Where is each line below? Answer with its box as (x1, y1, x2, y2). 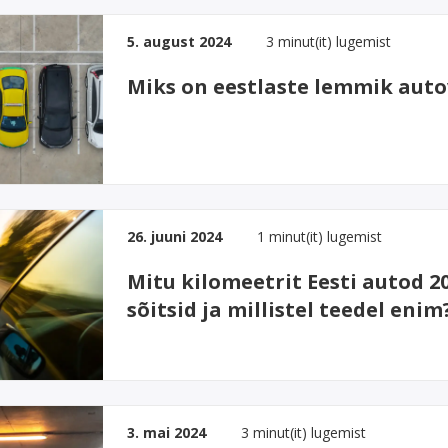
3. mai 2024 (127, 422, 207, 442)
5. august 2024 (127, 32, 232, 51)
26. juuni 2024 (127, 227, 223, 247)
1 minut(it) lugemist (257, 227, 383, 247)
